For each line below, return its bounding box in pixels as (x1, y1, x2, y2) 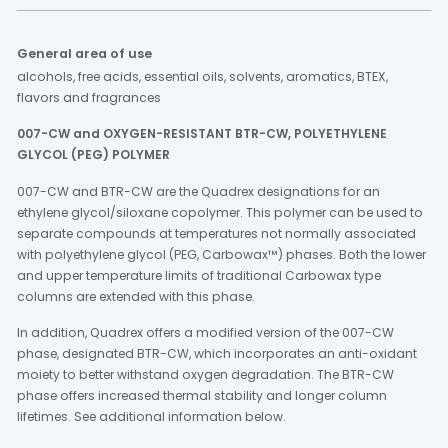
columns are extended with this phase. (16, 287, 255, 305)
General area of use (16, 44, 152, 62)
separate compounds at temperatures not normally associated (16, 224, 416, 242)
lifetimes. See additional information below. (16, 407, 286, 425)
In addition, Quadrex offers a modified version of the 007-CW (16, 323, 394, 341)
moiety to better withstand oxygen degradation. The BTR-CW (16, 365, 394, 383)
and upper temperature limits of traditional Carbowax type (16, 266, 381, 284)
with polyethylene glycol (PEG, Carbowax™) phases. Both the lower (16, 245, 426, 263)
